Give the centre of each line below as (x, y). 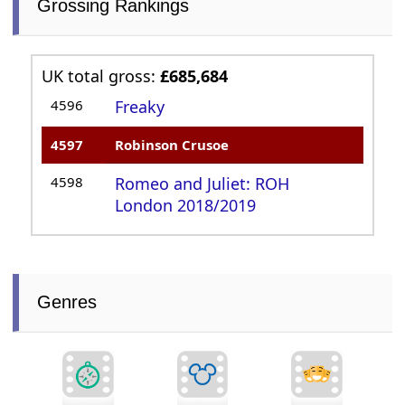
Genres (67, 301)
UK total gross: (101, 75)
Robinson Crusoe (172, 144)
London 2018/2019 (186, 205)
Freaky (140, 106)
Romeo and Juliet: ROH (202, 183)
